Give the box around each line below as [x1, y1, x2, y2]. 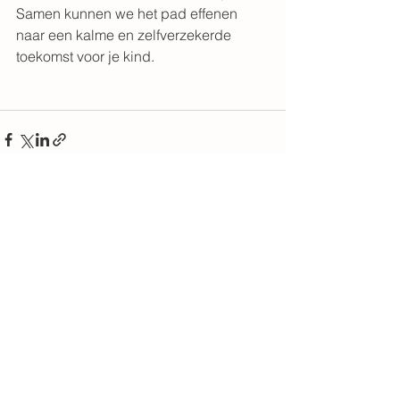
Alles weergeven [192, 232, 286, 249]
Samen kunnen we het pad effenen [16, 4, 241, 22]
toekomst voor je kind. [16, 46, 154, 65]
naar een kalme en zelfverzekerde [16, 25, 235, 44]
